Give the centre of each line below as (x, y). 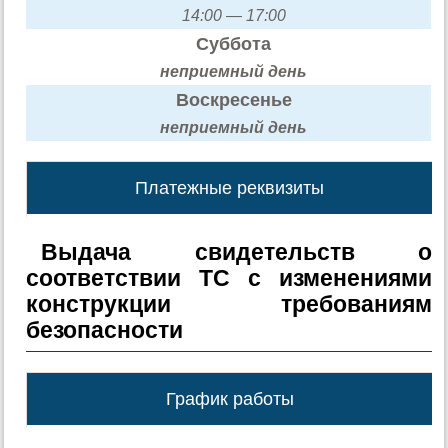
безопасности (105, 329)
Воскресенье (233, 99)
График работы (229, 398)
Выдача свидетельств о (236, 251)
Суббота (234, 43)
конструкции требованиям (229, 303)
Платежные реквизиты (230, 187)
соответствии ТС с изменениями (229, 277)
